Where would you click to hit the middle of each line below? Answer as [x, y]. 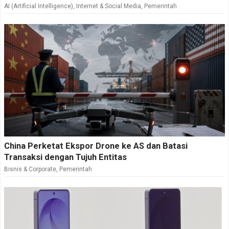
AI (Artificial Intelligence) [39, 6]
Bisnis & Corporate [30, 169]
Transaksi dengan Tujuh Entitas [65, 157]
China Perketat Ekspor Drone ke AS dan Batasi [96, 146]
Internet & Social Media [109, 6]
